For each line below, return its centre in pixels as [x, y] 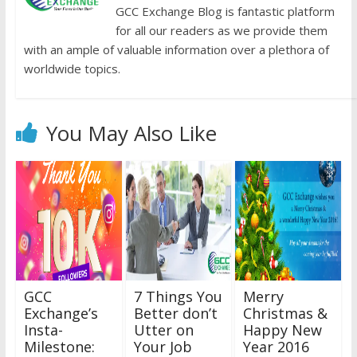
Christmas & [286, 314]
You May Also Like [131, 133]
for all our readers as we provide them [221, 31]
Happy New [283, 330]
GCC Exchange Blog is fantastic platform [225, 12]
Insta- [43, 330]
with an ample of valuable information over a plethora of [176, 50]
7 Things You [178, 297]
